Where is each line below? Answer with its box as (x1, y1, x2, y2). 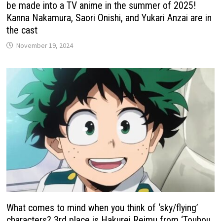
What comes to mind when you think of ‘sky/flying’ (6, 201, 199, 214)
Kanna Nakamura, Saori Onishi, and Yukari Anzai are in (6, 12, 212, 24)
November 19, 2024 (16, 41, 74, 50)
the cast (6, 24, 38, 37)
